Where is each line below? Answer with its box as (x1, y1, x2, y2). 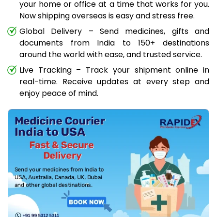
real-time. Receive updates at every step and (19, 76, 209, 88)
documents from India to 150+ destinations (19, 37, 209, 49)
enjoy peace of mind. (19, 88, 98, 99)
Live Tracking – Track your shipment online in (19, 64, 209, 76)
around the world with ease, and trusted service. (19, 49, 202, 61)
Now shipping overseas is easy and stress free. (19, 10, 195, 22)
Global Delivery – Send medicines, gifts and (19, 26, 209, 37)
